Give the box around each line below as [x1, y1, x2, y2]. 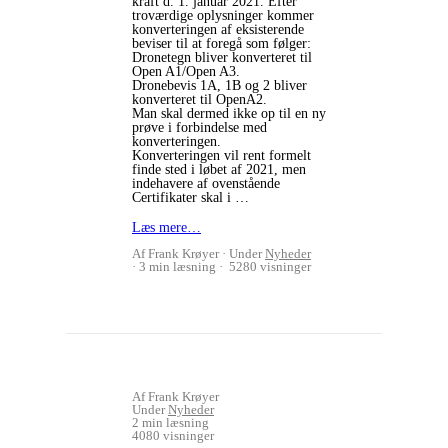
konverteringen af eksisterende [132, 22, 304, 37]
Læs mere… [132, 220, 201, 235]
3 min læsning [139, 259, 216, 274]
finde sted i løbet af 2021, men [132, 162, 306, 177]
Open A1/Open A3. [132, 64, 240, 79]
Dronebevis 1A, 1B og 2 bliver [132, 78, 307, 93]
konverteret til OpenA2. [132, 92, 267, 107]
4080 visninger [132, 428, 214, 443]
